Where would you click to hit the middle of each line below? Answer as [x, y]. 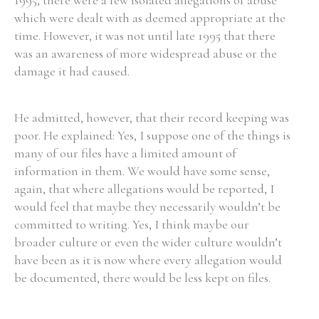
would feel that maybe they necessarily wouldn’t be [147, 206]
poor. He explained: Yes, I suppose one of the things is [152, 135]
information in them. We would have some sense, [142, 171]
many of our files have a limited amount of [125, 153]
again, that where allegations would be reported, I [144, 189]
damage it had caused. [72, 71]
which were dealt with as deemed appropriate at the [150, 18]
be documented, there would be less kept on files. [142, 278]
